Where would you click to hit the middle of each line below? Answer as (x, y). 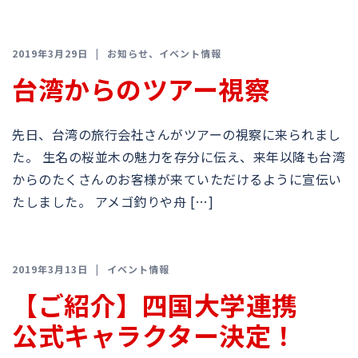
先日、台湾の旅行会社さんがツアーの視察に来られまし (177, 134)
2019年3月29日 (50, 53)
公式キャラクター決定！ (155, 335)
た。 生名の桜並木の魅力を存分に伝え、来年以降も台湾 (179, 157)
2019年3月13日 (50, 269)
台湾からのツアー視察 (141, 89)
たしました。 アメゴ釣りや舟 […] (113, 201)
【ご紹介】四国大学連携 (168, 304)
